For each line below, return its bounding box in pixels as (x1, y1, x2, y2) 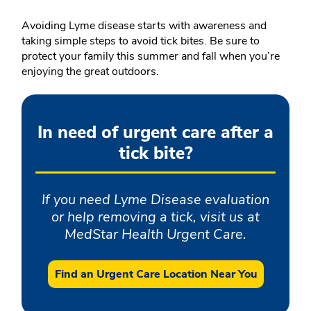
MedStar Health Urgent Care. (65, 225, 246, 244)
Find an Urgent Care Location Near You (54, 267, 257, 283)
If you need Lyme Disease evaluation (42, 190, 269, 210)
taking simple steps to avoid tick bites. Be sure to (22, 33, 260, 49)
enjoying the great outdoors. (22, 64, 159, 80)
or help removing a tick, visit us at (51, 208, 260, 227)
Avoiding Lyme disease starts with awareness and (22, 18, 267, 34)
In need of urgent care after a (37, 121, 274, 145)
